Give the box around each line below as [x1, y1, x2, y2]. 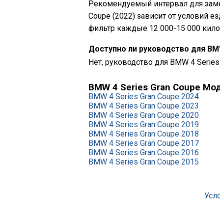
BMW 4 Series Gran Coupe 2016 [88, 148, 199, 157]
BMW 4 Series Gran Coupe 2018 [88, 129, 199, 138]
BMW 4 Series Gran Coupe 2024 [88, 92, 199, 101]
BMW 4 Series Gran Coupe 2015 [88, 157, 199, 166]
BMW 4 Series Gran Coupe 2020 [88, 110, 199, 120]
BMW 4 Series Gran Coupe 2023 [88, 101, 199, 110]
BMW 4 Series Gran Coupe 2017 [88, 138, 199, 148]
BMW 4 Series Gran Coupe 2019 [88, 120, 199, 129]
